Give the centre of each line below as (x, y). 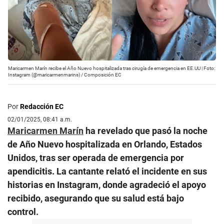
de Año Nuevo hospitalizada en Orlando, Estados (105, 144)
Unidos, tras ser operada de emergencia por (96, 158)
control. (23, 212)
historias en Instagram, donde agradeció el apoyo (107, 185)
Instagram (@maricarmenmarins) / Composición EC (65, 75)
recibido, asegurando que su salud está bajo (96, 198)
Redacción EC (42, 107)
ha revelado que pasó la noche (145, 131)
